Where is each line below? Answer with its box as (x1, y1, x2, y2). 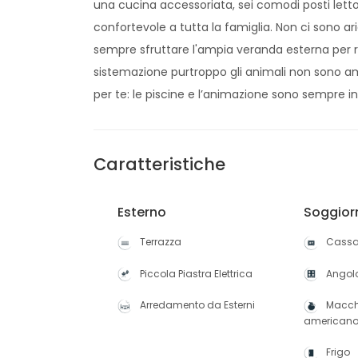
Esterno (117, 203, 166, 221)
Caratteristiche (93, 153, 225, 176)
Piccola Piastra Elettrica (140, 266, 253, 280)
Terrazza (140, 235, 181, 249)
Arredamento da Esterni (140, 298, 255, 312)
